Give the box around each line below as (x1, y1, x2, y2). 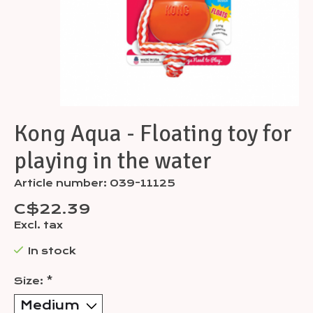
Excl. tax (14, 219, 63, 231)
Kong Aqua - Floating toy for (14, 119, 292, 149)
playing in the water (14, 147, 212, 176)
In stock (27, 245, 76, 257)
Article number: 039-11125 (14, 177, 175, 189)
